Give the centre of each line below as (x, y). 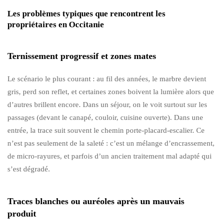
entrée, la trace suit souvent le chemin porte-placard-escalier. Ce (106, 130)
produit (22, 213)
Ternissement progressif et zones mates (82, 56)
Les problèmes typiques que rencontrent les (86, 13)
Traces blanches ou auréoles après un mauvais (96, 201)
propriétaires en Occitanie (56, 24)
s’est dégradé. (29, 169)
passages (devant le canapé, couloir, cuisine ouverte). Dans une (105, 117)
